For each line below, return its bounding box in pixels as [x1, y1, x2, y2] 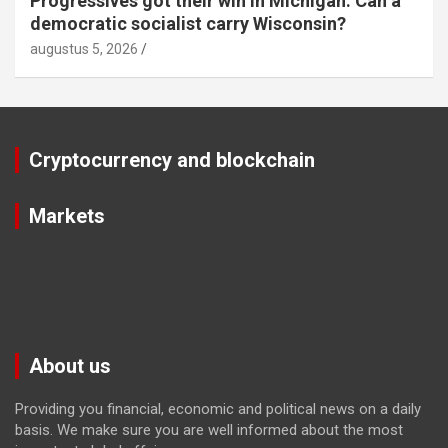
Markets [29, 204, 105, 228]
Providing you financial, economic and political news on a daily [15, 400, 421, 418]
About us [29, 354, 111, 378]
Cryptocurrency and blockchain [29, 148, 315, 172]
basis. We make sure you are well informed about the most [15, 421, 403, 439]
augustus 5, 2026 [30, 41, 138, 57]
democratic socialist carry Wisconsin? [30, 13, 346, 34]
